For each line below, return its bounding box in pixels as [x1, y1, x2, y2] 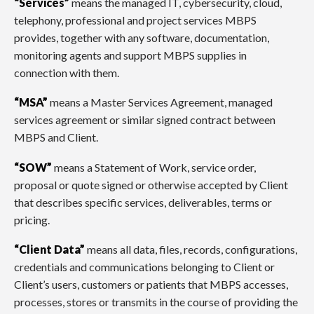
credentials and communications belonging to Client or [14, 260, 275, 274]
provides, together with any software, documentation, [14, 30, 269, 44]
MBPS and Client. [14, 130, 98, 144]
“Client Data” [14, 243, 85, 257]
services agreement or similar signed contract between [14, 113, 275, 127]
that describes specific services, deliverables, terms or [14, 195, 272, 209]
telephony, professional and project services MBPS [14, 13, 257, 27]
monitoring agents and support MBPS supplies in [14, 48, 247, 62]
